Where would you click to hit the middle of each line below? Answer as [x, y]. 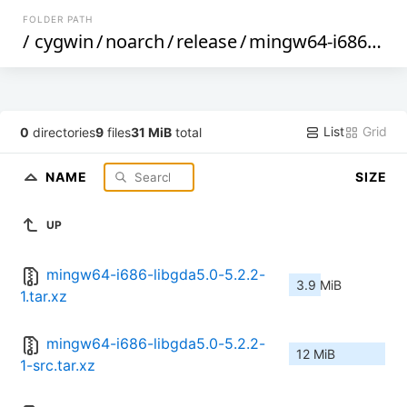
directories [63, 132]
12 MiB [316, 354]
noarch [135, 41]
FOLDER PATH [58, 19]
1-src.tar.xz [58, 366]
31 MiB [152, 132]
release [207, 41]
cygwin [65, 41]
